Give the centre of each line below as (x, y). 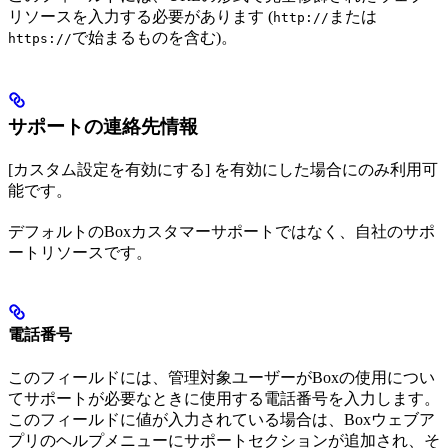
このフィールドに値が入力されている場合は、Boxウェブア (221, 419)
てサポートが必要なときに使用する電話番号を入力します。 (224, 398)
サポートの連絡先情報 (103, 127)
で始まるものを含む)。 (154, 38)
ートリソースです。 (80, 253)
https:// (40, 39)
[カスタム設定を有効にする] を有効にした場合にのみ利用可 (223, 170)
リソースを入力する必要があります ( (140, 17)
